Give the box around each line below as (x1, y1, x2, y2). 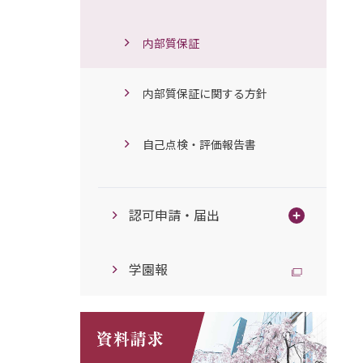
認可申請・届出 (128, 205, 220, 224)
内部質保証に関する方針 (142, 85, 267, 101)
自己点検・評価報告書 (142, 136, 256, 152)
